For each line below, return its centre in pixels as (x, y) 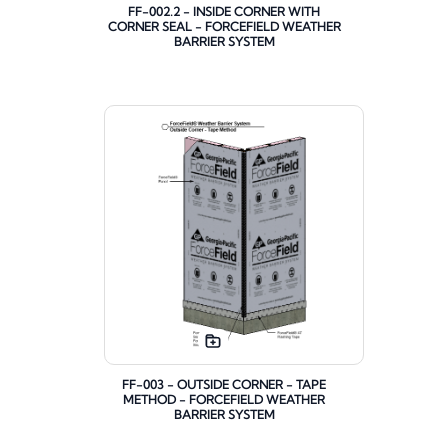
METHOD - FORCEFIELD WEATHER (224, 400)
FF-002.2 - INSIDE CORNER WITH (224, 12)
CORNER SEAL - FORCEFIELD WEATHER (224, 27)
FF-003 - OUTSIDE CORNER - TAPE (224, 385)
